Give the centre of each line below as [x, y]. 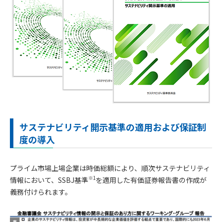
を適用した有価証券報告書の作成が [151, 180]
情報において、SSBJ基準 [49, 180]
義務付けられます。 [41, 192]
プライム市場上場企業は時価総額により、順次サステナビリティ [110, 168]
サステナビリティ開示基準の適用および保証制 [113, 127]
